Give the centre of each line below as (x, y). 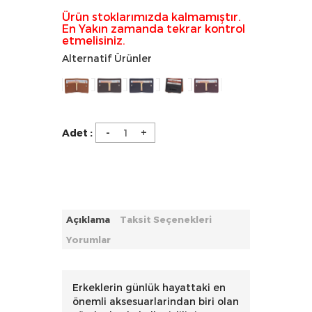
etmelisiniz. (94, 40)
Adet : (77, 132)
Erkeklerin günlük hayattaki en (149, 287)
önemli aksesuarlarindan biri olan (156, 301)
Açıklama (88, 219)
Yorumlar (88, 239)
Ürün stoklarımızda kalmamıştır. (151, 16)
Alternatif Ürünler (107, 58)
